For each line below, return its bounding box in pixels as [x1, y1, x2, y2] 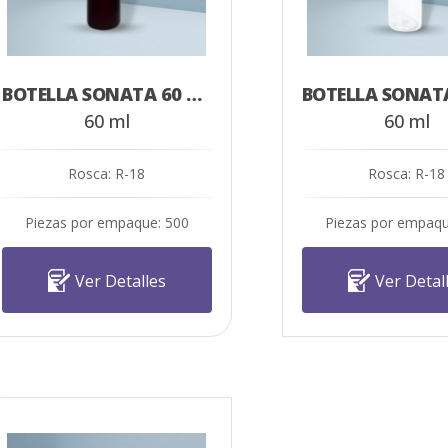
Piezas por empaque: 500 [24, 213, 189, 233]
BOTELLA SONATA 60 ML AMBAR [186, 82, 202, 107]
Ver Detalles [74, 269, 166, 292]
